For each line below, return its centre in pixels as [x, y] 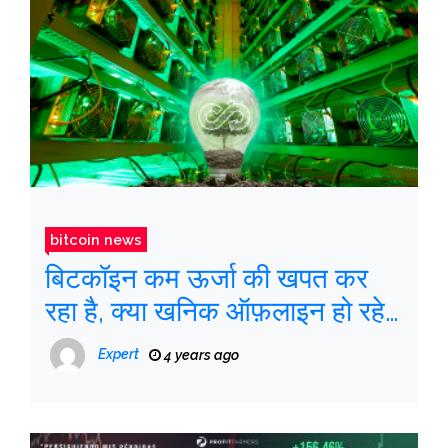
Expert [118, 354]
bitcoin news [96, 239]
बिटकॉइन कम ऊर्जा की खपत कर [206, 278]
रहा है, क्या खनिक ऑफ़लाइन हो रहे [215, 311]
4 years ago [200, 355]
